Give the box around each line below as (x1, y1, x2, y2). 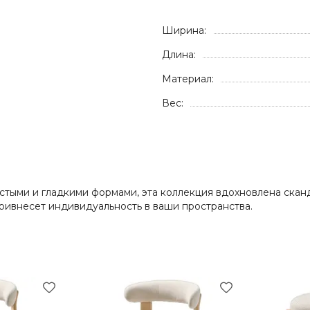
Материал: (162, 73, 214, 85)
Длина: (162, 48, 196, 61)
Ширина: (162, 24, 206, 37)
